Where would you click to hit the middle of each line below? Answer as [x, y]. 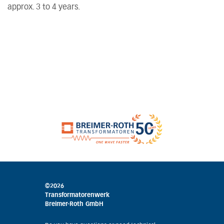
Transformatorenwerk [77, 195]
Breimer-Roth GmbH [74, 204]
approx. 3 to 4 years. [44, 7]
